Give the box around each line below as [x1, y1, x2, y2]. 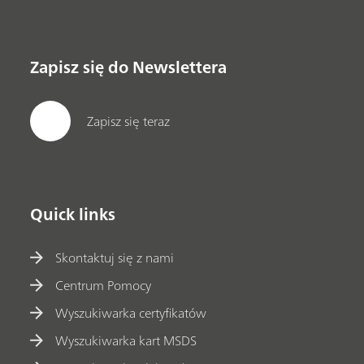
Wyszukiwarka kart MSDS [55, 329, 197, 352]
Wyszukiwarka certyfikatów [55, 301, 207, 324]
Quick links [30, 200, 116, 229]
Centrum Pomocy [55, 274, 152, 297]
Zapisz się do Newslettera [30, 53, 227, 82]
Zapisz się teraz [87, 109, 171, 132]
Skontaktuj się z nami [55, 246, 175, 269]
